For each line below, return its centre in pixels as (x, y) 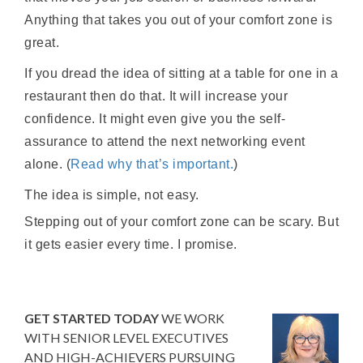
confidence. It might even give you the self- (155, 119)
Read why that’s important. (152, 164)
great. (42, 43)
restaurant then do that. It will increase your (156, 96)
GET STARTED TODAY (92, 318)
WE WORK (193, 318)
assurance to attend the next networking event (165, 141)
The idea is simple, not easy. (112, 195)
